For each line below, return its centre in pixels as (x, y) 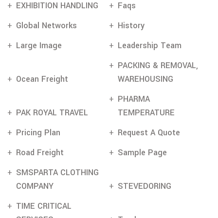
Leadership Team (149, 46)
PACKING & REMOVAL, (158, 66)
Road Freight (40, 153)
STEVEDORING (144, 186)
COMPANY (35, 186)
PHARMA (134, 99)
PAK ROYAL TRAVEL (52, 113)
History (131, 26)
